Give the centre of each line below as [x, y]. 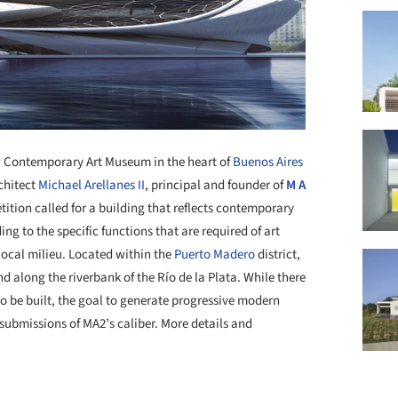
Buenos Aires [268, 162]
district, [278, 255]
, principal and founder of [215, 185]
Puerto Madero [215, 255]
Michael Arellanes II [92, 185]
